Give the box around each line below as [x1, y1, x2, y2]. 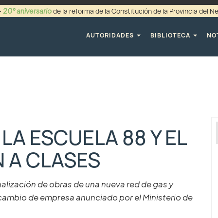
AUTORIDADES [86, 31, 136, 39]
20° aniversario [2, 6, 52, 15]
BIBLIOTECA [150, 31, 192, 39]
